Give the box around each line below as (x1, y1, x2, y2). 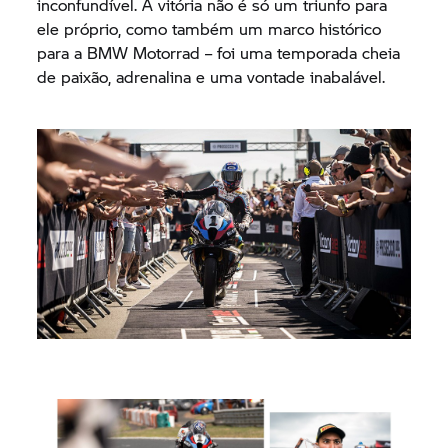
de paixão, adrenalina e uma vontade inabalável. (37, 65, 386, 88)
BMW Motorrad (87, 41, 201, 64)
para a (37, 41, 88, 64)
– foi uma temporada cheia (200, 41, 401, 64)
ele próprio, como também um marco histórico (37, 17, 382, 40)
